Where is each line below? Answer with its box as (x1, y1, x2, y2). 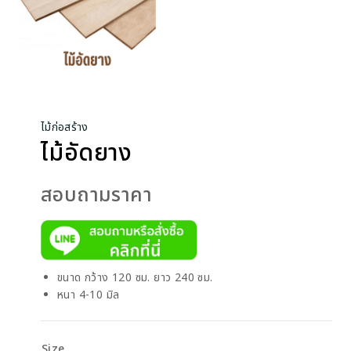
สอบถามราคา (41, 180, 152, 211)
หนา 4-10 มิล (57, 286, 120, 303)
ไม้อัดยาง (41, 136, 132, 172)
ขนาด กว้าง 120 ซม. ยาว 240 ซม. (57, 269, 213, 286)
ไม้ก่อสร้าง (41, 119, 89, 136)
